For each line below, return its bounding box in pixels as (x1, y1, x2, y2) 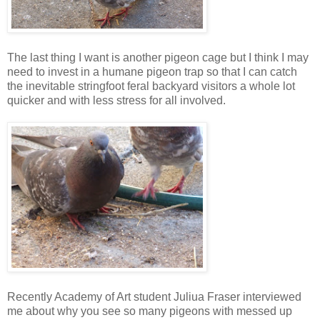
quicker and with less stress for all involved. (7, 94, 226, 106)
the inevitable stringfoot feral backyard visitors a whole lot (7, 79, 295, 92)
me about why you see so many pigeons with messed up (7, 304, 292, 317)
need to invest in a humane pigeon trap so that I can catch (7, 65, 297, 78)
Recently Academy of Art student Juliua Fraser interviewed (7, 290, 301, 303)
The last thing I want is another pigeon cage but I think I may (7, 51, 309, 64)
